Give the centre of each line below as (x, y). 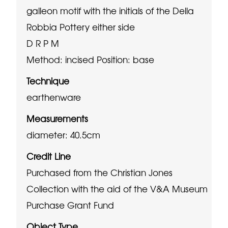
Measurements (58, 118)
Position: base (124, 59)
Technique (48, 81)
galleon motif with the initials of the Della (110, 10)
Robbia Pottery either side (81, 27)
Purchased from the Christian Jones (100, 172)
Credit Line (49, 156)
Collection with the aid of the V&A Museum (117, 189)
